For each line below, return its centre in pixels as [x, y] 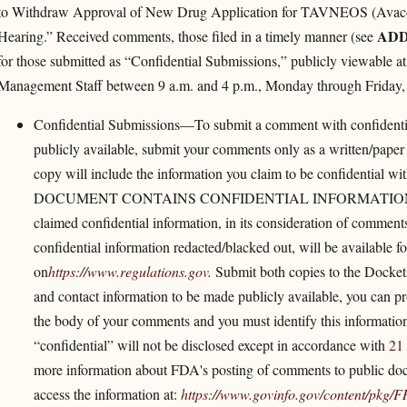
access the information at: [107, 393]
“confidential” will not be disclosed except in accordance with [211, 344]
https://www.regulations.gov [128, 271]
